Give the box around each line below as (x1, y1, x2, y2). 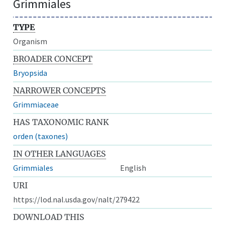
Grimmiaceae (13, 99, 59, 109)
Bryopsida (13, 67, 48, 78)
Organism (13, 36, 48, 46)
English (120, 162, 146, 173)
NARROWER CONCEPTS (13, 85, 106, 95)
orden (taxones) (13, 131, 68, 141)
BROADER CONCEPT (13, 53, 93, 64)
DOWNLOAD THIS (13, 211, 85, 222)
